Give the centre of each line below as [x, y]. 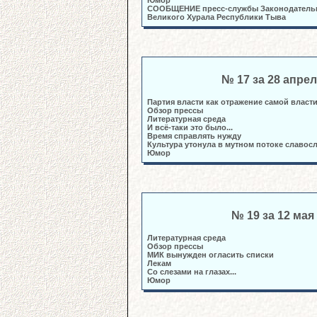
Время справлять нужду [194, 136]
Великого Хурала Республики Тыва [217, 17]
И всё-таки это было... [191, 127]
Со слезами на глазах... [192, 272]
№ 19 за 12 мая [272, 215]
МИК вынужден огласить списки [212, 255]
